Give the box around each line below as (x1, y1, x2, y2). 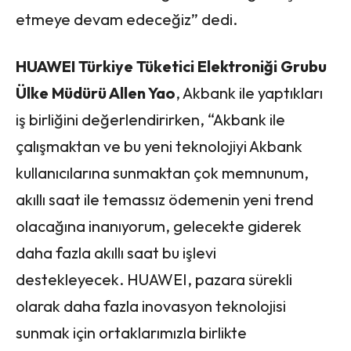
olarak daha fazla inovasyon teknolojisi (16, 295, 286, 316)
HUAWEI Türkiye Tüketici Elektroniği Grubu (16, 56, 327, 76)
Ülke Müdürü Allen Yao (16, 82, 175, 103)
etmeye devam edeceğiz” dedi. (16, 9, 237, 29)
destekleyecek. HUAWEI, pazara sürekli (16, 269, 292, 289)
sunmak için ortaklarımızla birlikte (16, 322, 247, 342)
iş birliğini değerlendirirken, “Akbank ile (16, 109, 285, 129)
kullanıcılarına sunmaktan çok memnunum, (16, 162, 309, 183)
